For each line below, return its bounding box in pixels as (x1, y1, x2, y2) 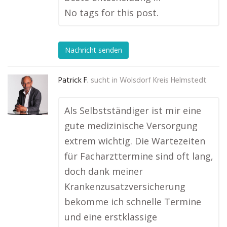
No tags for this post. (64, 7, 159, 19)
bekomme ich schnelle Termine (64, 196, 201, 208)
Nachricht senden (65, 45, 122, 55)
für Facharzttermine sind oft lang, (64, 150, 213, 162)
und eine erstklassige (64, 211, 157, 223)
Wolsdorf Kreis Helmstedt (120, 74, 207, 87)
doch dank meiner (64, 165, 143, 177)
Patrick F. (58, 74, 89, 87)
